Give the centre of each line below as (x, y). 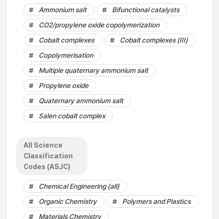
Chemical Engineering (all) (79, 186)
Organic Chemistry (68, 201)
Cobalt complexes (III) (154, 40)
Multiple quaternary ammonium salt (93, 70)
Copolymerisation (66, 55)
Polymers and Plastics (156, 201)
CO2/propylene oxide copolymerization (99, 25)
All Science (43, 145)
